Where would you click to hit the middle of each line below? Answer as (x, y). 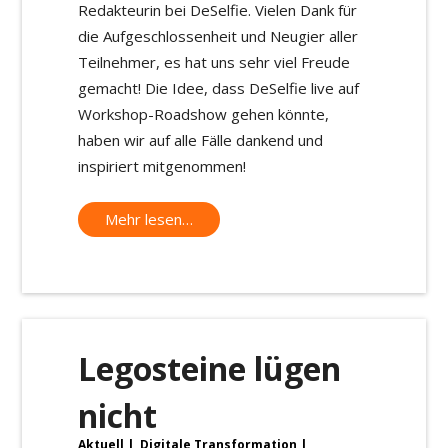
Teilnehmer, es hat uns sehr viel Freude (214, 62)
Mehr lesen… (149, 218)
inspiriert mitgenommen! (162, 166)
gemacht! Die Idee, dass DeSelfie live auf (218, 88)
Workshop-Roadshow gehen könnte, (203, 114)
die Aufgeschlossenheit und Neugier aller (218, 36)
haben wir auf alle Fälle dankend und (200, 140)
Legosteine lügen (209, 368)
